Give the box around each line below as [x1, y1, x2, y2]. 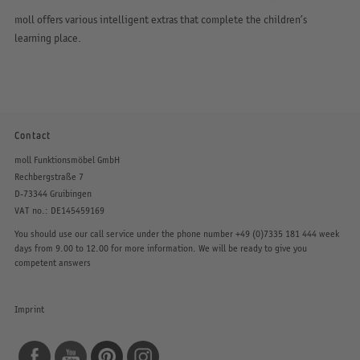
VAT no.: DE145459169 [14, 204, 104, 217]
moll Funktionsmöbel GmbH [14, 153, 120, 166]
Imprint [14, 303, 44, 316]
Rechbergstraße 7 [14, 170, 84, 183]
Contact [14, 129, 51, 142]
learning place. [14, 31, 81, 46]
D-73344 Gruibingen [14, 187, 92, 200]
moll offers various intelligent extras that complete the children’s [14, 12, 307, 27]
